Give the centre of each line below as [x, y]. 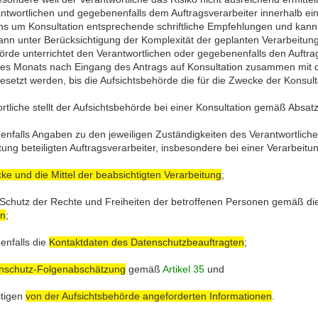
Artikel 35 [183, 269]
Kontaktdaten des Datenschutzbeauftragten [146, 242]
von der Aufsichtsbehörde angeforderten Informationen [148, 296]
